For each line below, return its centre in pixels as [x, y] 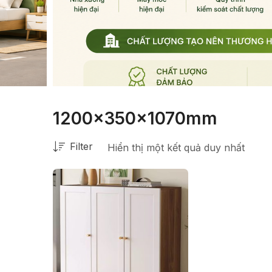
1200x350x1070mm [135, 118]
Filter [81, 146]
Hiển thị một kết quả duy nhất [176, 147]
